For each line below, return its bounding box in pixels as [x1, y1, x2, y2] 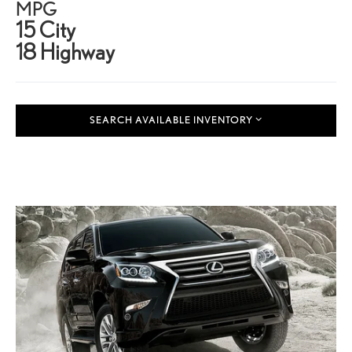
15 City [16, 16, 75, 42]
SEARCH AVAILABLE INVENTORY [90, 114, 253, 126]
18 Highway [16, 38, 115, 64]
